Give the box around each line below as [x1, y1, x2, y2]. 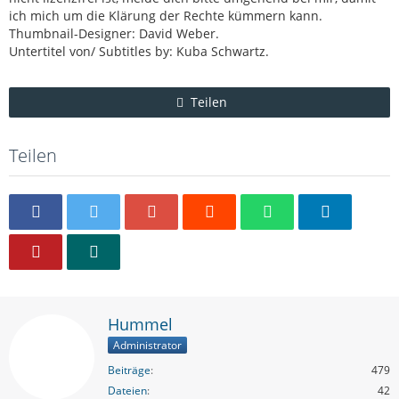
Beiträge [108, 362, 151, 378]
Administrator [113, 337, 182, 353]
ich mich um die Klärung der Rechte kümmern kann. [9, 7, 322, 24]
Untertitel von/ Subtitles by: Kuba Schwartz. [9, 43, 269, 60]
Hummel [108, 313, 173, 335]
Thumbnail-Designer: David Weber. [9, 25, 219, 42]
